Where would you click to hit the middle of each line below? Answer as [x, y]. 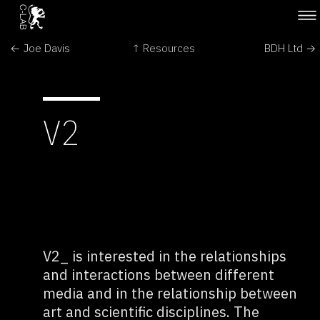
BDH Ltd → [290, 47]
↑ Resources [163, 47]
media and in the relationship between [170, 293]
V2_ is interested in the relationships [164, 256]
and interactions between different [158, 275]
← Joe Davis [40, 47]
